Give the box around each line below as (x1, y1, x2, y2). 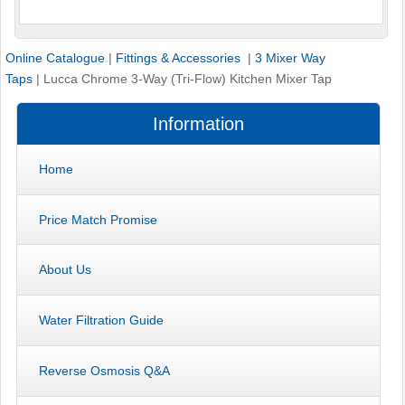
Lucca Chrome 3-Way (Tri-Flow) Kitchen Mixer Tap (43, 71, 332, 86)
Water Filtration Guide (39, 313, 165, 328)
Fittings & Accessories (116, 50, 244, 65)
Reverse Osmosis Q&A (39, 363, 171, 378)
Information (153, 114, 245, 134)
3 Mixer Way (255, 50, 325, 65)
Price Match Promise (39, 212, 158, 227)
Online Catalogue (5, 50, 105, 65)
